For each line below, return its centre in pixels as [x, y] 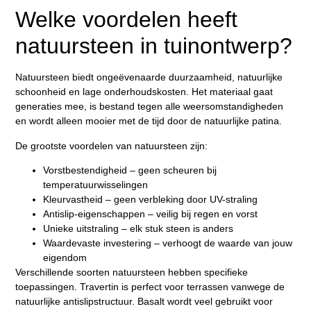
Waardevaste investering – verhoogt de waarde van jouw [168, 243]
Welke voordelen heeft [127, 20]
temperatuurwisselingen [96, 184]
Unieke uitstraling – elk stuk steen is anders [138, 228]
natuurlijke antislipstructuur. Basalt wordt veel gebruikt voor [144, 301]
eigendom [65, 257]
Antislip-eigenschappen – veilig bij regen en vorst [151, 213]
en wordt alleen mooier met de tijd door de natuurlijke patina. [149, 121]
